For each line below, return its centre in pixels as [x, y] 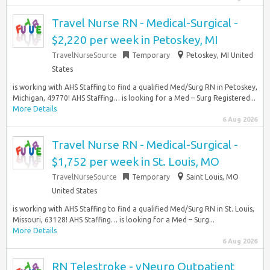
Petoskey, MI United [220, 55]
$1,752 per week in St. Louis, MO [136, 162]
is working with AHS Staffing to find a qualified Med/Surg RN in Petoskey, [135, 87]
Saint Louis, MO [212, 177]
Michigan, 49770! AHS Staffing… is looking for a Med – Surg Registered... [134, 98]
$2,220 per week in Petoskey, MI [135, 40]
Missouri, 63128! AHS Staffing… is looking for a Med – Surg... [114, 220]
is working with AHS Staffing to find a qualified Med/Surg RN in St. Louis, [133, 209]
